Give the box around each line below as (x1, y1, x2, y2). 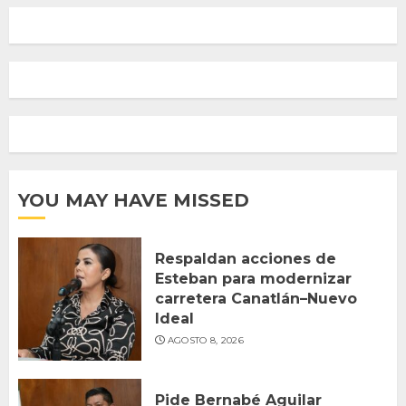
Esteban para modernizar (155, 270, 352, 288)
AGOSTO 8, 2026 (167, 334, 244, 347)
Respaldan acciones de (155, 250, 336, 268)
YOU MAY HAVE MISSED (18, 188, 249, 211)
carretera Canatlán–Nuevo (155, 290, 357, 308)
